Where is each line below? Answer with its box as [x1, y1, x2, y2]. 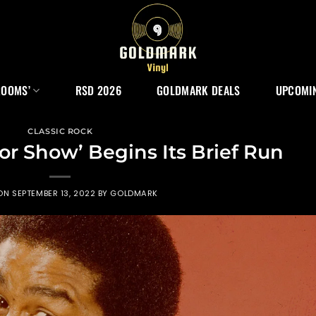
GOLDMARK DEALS [157, 82, 241, 99]
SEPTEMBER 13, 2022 [12, 187, 96, 199]
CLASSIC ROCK [28, 126, 93, 136]
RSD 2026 [75, 82, 122, 99]
